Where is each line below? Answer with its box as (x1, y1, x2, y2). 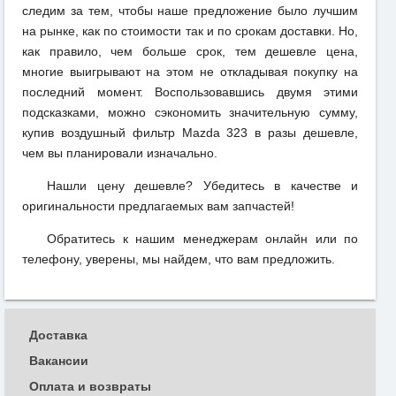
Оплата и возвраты (29, 379, 151, 393)
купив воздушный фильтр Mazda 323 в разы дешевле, (22, 126, 358, 141)
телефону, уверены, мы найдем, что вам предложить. (22, 252, 335, 267)
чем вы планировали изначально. (22, 146, 217, 161)
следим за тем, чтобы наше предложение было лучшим (22, 4, 358, 19)
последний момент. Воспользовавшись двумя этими (22, 85, 358, 100)
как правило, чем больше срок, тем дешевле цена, (22, 44, 358, 59)
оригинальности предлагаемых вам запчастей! (22, 199, 294, 214)
